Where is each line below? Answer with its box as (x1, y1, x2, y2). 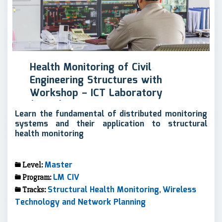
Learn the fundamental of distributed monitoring (15, 108, 207, 120)
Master (45, 159, 72, 171)
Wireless (163, 183, 196, 196)
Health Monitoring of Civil (30, 59, 151, 75)
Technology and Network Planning (15, 196, 146, 209)
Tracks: (22, 184, 48, 195)
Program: (22, 172, 53, 182)
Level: (22, 160, 45, 170)
